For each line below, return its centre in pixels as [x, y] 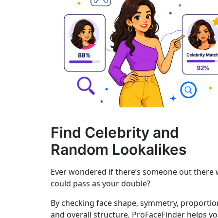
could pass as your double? [100, 183]
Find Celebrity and [115, 132]
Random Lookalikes [118, 149]
